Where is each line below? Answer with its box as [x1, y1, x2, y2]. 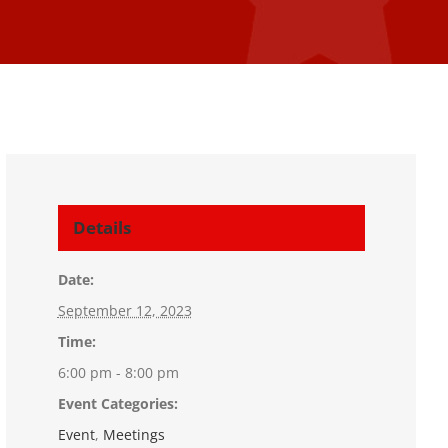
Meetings [102, 425, 165, 445]
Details [72, 216, 131, 240]
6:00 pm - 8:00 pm [57, 363, 179, 383]
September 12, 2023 [57, 301, 192, 321]
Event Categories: [57, 394, 178, 414]
